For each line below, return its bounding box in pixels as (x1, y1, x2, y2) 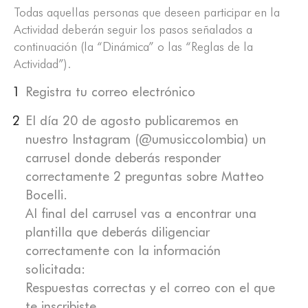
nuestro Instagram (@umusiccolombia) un (25, 131, 266, 147)
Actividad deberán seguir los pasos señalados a (14, 22, 252, 37)
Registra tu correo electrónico (25, 84, 195, 100)
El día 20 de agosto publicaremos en (25, 113, 239, 129)
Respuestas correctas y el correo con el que (25, 280, 275, 296)
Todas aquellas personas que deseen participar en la (14, 5, 280, 20)
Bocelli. (25, 187, 67, 203)
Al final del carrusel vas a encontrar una (25, 206, 256, 221)
